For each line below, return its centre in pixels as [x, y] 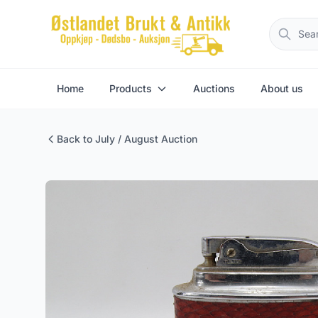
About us [282, 88]
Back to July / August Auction [127, 139]
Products [131, 88]
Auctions [214, 88]
